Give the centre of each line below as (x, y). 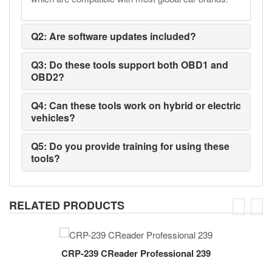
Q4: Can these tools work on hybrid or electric (136, 105)
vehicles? (53, 117)
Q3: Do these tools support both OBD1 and (130, 65)
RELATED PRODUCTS (67, 205)
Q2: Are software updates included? (114, 36)
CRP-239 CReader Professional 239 (136, 253)
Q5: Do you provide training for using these (130, 146)
